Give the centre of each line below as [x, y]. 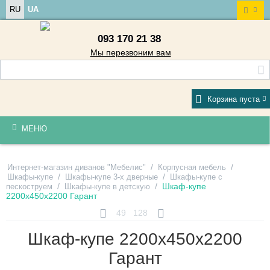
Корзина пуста [234, 99]
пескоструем [29, 186]
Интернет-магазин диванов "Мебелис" [77, 167]
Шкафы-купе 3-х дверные [111, 177]
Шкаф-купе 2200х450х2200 [135, 239]
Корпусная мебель [192, 167]
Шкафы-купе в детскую [107, 186]
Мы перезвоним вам [130, 52]
